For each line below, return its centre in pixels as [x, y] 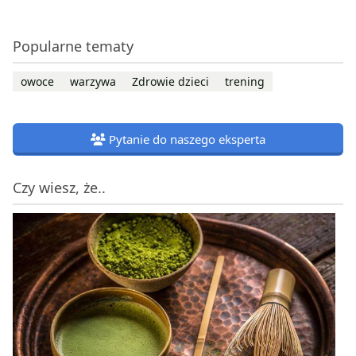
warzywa [93, 81]
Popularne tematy [73, 46]
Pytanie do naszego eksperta [187, 139]
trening [245, 81]
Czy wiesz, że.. [59, 187]
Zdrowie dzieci [170, 81]
